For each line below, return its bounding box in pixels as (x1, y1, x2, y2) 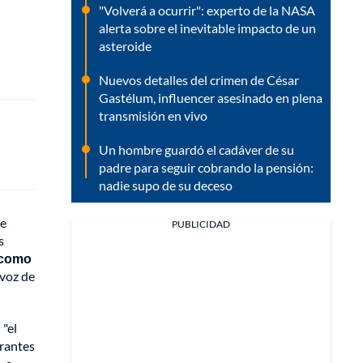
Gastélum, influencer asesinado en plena (99, 89, 322, 105)
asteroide (99, 37, 152, 53)
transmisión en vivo (99, 107, 207, 123)
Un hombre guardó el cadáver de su (99, 141, 294, 157)
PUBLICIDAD (172, 217, 230, 230)
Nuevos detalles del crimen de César (99, 71, 299, 88)
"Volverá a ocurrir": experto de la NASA (99, 2, 315, 18)
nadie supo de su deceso (99, 177, 233, 193)
